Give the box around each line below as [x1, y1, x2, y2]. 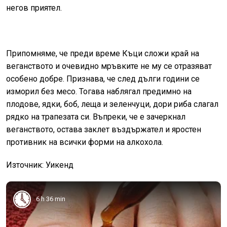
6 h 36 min [36, 195, 65, 203]
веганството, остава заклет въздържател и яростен [6, 124, 201, 134]
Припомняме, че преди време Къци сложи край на [6, 48, 199, 58]
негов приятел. [6, 3, 62, 13]
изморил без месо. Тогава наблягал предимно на [6, 86, 192, 96]
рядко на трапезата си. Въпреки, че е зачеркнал [6, 111, 185, 122]
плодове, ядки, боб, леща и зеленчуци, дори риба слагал [6, 99, 218, 109]
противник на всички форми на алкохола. [6, 137, 163, 147]
